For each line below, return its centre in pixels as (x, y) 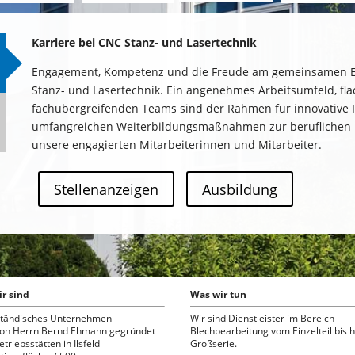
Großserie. (214, 343)
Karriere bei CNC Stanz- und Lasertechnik (145, 43)
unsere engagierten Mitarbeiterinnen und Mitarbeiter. (177, 145)
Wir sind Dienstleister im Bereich (263, 318)
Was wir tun (219, 294)
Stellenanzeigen (106, 189)
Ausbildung (239, 189)
